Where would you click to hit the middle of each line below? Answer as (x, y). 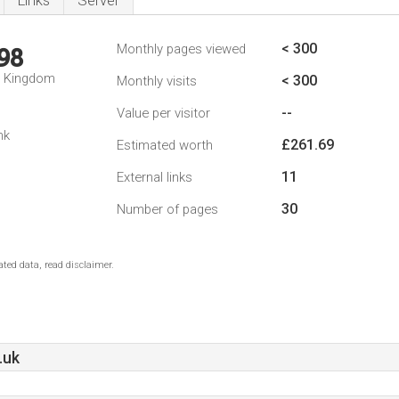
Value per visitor (163, 113)
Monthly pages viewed (181, 49)
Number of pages (167, 209)
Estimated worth (165, 145)
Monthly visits (157, 81)
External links (155, 177)
